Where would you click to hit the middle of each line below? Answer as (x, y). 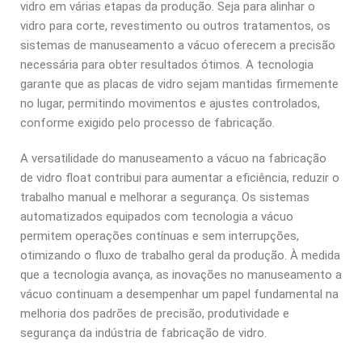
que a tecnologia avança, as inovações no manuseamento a (181, 274)
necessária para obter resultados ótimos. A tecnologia (167, 64)
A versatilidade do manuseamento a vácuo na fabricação (173, 158)
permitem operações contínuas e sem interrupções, (160, 236)
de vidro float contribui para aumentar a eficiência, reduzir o (180, 177)
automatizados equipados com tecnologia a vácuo (157, 216)
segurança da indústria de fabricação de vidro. (143, 333)
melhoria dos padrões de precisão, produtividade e (155, 313)
